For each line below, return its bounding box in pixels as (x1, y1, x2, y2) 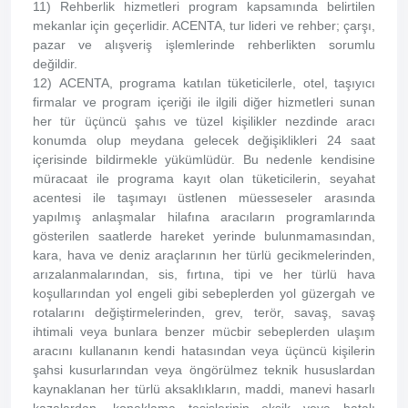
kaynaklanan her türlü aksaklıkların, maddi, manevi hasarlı (33, 382, 375, 396)
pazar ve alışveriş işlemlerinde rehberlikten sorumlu (33, 37, 375, 52)
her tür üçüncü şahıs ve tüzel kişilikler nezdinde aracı (33, 114, 375, 128)
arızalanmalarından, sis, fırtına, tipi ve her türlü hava (33, 267, 375, 281)
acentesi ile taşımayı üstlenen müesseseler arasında (33, 190, 375, 205)
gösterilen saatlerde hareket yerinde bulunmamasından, (33, 229, 375, 243)
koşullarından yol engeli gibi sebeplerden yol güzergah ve (33, 286, 375, 301)
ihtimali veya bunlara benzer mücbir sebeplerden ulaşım (33, 324, 375, 339)
